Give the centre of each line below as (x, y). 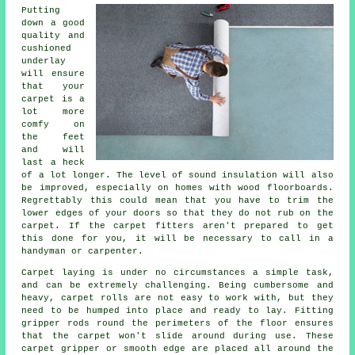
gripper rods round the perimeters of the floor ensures (177, 324)
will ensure (53, 74)
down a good (53, 23)
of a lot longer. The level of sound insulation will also (177, 176)
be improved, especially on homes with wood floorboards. (177, 188)
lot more (53, 112)
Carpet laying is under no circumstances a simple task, (177, 273)
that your (53, 87)
